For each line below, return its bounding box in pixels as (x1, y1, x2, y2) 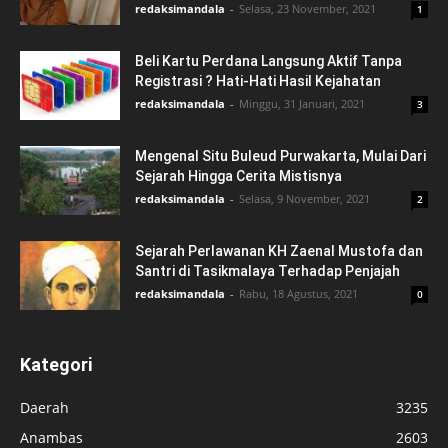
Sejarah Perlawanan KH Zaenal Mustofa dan (135, 243, 423, 260)
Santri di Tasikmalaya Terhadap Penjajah (135, 263, 400, 280)
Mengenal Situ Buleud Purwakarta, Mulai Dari (135, 148, 426, 165)
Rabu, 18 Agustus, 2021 (239, 286, 358, 302)
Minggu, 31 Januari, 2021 (239, 96, 365, 112)
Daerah (20, 398, 69, 418)
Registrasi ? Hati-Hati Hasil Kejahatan (135, 73, 381, 90)
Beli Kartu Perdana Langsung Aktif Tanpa (135, 53, 402, 70)
